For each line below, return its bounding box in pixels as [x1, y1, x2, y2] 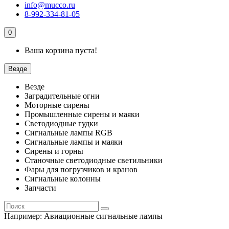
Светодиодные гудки [25, 119, 98, 128]
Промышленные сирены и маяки [25, 110, 140, 119]
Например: [4, 212, 44, 220]
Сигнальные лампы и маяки [25, 138, 123, 146]
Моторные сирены [25, 101, 89, 109]
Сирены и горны [25, 147, 83, 155]
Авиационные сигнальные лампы [44, 212, 163, 220]
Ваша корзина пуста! [25, 46, 97, 55]
